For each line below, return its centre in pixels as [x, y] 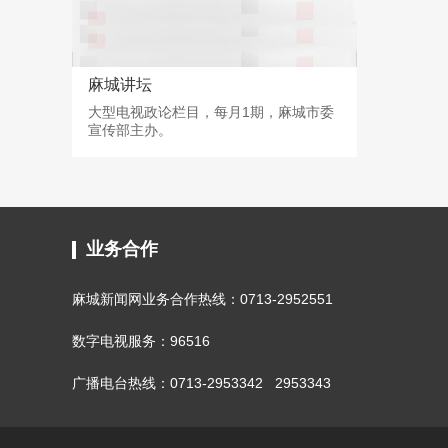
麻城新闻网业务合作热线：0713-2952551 [202, 299]
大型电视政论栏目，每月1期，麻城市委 [211, 112]
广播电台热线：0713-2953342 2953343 [201, 383]
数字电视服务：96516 [141, 341]
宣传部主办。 [130, 130]
